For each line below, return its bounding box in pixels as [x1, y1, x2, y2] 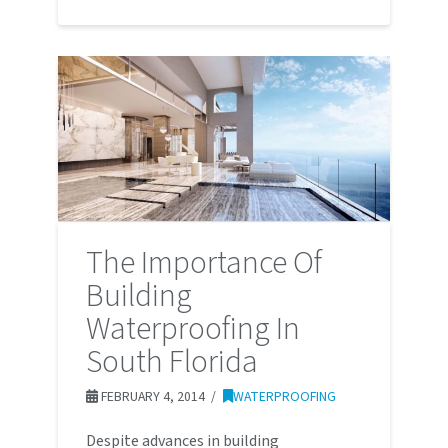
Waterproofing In [85, 306, 300, 353]
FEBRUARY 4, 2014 [97, 387, 205, 407]
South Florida [85, 339, 258, 386]
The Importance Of [85, 240, 322, 287]
